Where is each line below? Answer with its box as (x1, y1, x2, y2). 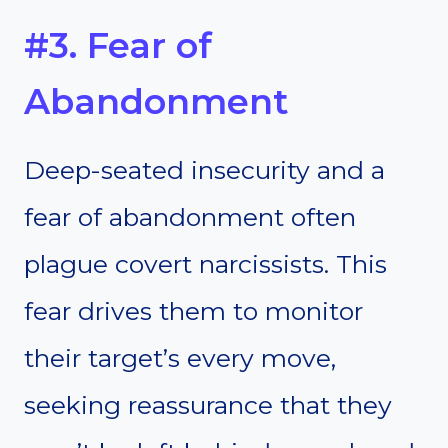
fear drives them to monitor (24, 296, 363, 327)
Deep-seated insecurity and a (24, 155, 385, 186)
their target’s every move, (24, 343, 336, 374)
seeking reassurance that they (24, 390, 392, 421)
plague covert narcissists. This (24, 249, 387, 280)
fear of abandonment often (24, 202, 356, 233)
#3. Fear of (24, 23, 212, 67)
